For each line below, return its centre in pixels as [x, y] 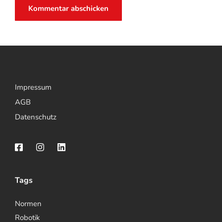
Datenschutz [36, 117]
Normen [28, 204]
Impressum [33, 87]
